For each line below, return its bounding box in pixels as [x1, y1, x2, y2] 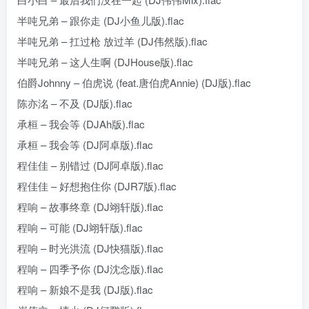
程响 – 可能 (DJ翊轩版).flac [17, 220, 143, 235]
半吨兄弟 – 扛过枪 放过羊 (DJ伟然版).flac [17, 34, 208, 48]
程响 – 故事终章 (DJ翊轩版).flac [17, 199, 163, 214]
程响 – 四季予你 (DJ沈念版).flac [17, 261, 163, 276]
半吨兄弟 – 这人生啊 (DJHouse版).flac [17, 54, 193, 69]
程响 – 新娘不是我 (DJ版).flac [17, 282, 153, 297]
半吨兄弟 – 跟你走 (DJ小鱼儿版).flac [17, 13, 184, 28]
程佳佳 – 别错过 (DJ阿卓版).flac [17, 158, 163, 172]
